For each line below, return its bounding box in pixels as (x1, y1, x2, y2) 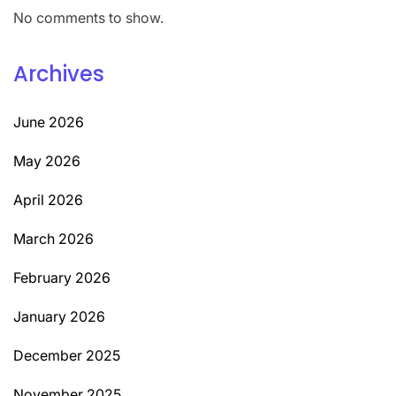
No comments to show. (13, 8, 164, 27)
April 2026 (13, 190, 83, 209)
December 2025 (13, 346, 120, 364)
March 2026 (13, 229, 94, 247)
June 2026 (13, 112, 84, 131)
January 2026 (13, 307, 105, 325)
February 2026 (13, 268, 110, 286)
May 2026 (13, 151, 80, 170)
